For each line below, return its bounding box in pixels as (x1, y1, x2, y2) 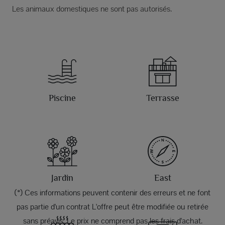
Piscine (49, 92, 76, 103)
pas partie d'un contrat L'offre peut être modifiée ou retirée (17, 201, 208, 212)
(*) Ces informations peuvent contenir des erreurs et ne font (15, 187, 210, 198)
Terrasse (146, 92, 179, 103)
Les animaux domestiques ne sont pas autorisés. (12, 3, 172, 14)
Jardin (51, 172, 73, 183)
